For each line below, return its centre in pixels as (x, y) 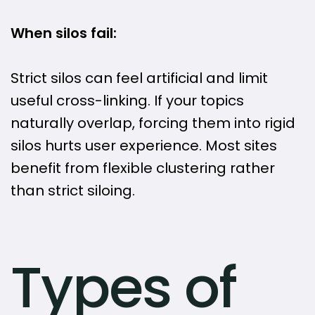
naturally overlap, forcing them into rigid (153, 123)
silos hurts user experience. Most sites (144, 146)
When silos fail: (64, 33)
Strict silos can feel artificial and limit (139, 78)
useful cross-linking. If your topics (127, 101)
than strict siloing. (73, 191)
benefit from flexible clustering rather (143, 168)
